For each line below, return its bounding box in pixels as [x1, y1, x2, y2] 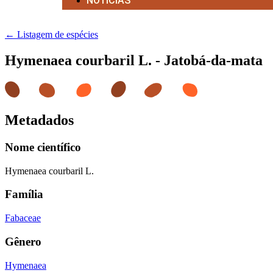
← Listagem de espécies [5, 29, 98, 40]
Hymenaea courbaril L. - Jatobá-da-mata [5, 52, 263, 68]
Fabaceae [5, 213, 41, 224]
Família [5, 188, 43, 201]
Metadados [5, 112, 74, 129]
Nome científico [5, 140, 81, 154]
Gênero [5, 235, 41, 248]
